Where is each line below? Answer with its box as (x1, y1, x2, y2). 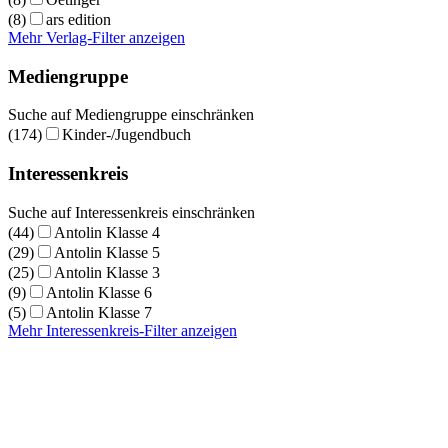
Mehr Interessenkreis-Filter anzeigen (8, 321, 237, 339)
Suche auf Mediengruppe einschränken (8, 106, 254, 124)
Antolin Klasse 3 (54, 263, 160, 281)
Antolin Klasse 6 (46, 283, 152, 301)
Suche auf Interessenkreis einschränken (8, 203, 255, 221)
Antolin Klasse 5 (54, 243, 160, 261)
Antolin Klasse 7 (46, 303, 152, 321)
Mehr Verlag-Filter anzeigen (8, 28, 185, 46)
